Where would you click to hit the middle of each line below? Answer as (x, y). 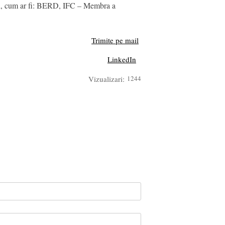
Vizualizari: (106, 79)
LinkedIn (122, 59)
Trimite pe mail (115, 40)
